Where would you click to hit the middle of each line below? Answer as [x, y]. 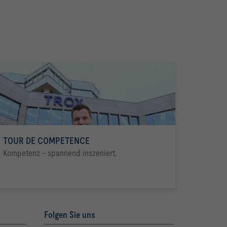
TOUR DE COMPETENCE [46, 141]
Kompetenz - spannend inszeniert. [60, 153]
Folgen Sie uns [69, 214]
